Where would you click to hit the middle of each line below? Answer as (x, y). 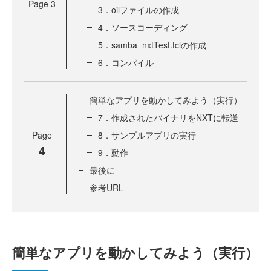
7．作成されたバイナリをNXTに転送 (168, 117)
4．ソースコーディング (143, 27)
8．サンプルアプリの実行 (147, 135)
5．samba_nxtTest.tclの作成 (152, 45)
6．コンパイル (126, 62)
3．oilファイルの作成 (139, 10)
